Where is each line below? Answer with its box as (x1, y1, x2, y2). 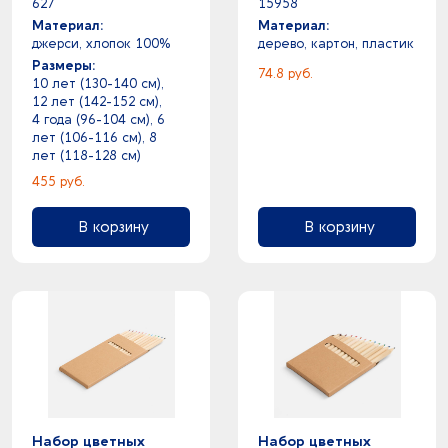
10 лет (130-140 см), (32, 76, 164, 91)
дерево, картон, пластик (258, 36, 414, 51)
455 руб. (32, 174, 85, 189)
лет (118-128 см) (32, 148, 141, 163)
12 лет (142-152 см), (32, 94, 162, 109)
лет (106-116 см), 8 (32, 130, 157, 145)
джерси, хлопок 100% (32, 36, 170, 51)
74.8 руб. (258, 66, 313, 81)
